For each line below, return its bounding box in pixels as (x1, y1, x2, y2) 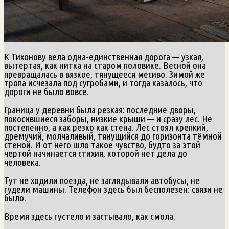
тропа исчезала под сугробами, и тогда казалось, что (4, 77, 202, 88)
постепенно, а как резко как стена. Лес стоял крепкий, (4, 121, 208, 133)
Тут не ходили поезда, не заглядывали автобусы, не (4, 174, 200, 186)
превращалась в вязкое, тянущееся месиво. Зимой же (4, 68, 205, 80)
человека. (4, 156, 41, 168)
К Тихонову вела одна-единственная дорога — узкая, (4, 51, 203, 62)
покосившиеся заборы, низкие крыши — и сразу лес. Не (4, 112, 212, 124)
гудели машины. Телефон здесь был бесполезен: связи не (4, 183, 223, 195)
